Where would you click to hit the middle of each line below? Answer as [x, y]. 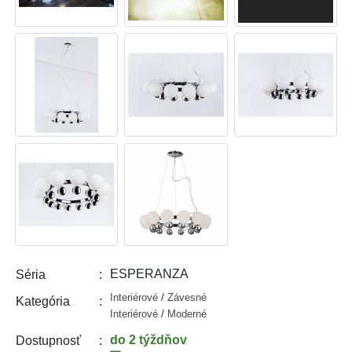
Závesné [187, 297]
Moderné [187, 313]
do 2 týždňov [148, 339]
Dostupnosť [48, 340]
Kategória [42, 301]
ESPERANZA [149, 273]
